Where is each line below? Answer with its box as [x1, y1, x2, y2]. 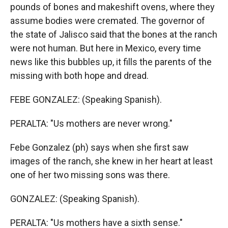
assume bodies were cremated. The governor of [10, 15, 205, 26]
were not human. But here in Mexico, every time [10, 43, 201, 53]
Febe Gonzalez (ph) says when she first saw [10, 142, 189, 153]
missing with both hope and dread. [10, 70, 149, 81]
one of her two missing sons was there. [10, 169, 170, 180]
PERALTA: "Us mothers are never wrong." [10, 118, 173, 129]
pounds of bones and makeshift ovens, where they [10, 2, 215, 12]
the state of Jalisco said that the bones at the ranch [10, 29, 217, 40]
